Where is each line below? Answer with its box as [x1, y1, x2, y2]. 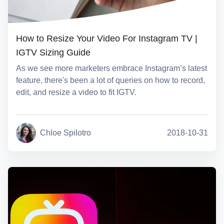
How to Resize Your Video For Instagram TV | [16, 33, 197, 43]
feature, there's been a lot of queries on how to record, [16, 76, 205, 85]
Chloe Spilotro [40, 128, 91, 137]
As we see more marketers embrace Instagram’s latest [16, 64, 207, 73]
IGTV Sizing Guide [16, 47, 90, 57]
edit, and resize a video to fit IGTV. [16, 88, 136, 97]
